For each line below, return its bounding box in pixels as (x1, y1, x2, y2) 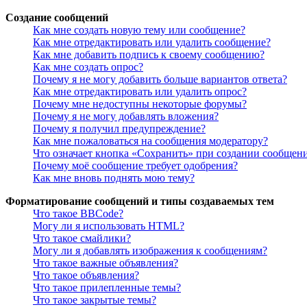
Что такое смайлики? (33, 232, 131, 245)
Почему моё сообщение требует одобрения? (33, 160, 238, 172)
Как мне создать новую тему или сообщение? (33, 24, 245, 36)
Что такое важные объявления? (33, 257, 178, 269)
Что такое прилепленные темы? (33, 282, 181, 294)
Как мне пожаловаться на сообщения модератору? (33, 135, 268, 147)
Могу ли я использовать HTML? (33, 220, 184, 232)
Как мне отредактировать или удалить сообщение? (33, 36, 271, 49)
